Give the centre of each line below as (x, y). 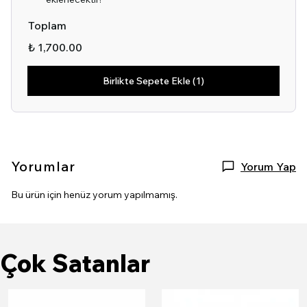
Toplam (47, 25)
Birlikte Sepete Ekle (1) (153, 81)
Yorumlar (43, 166)
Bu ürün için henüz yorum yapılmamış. (94, 195)
